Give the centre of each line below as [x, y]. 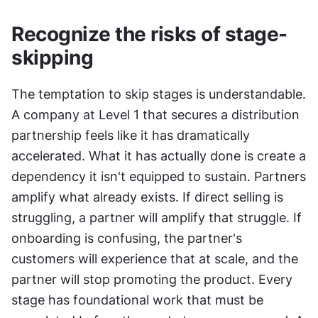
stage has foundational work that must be [137, 300]
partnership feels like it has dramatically [131, 135]
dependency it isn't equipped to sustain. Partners [159, 176]
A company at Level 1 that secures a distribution [155, 114]
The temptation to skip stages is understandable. [159, 94]
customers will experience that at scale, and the [155, 258]
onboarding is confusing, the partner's [127, 238]
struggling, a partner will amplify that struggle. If [157, 217]
